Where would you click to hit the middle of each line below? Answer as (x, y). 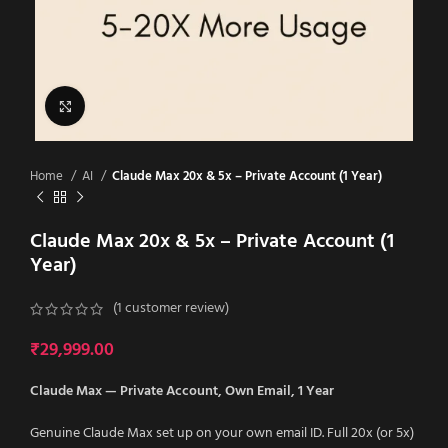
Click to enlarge (129, 106)
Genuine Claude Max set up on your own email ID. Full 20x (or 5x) (222, 434)
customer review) (175, 308)
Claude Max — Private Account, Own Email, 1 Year (182, 392)
